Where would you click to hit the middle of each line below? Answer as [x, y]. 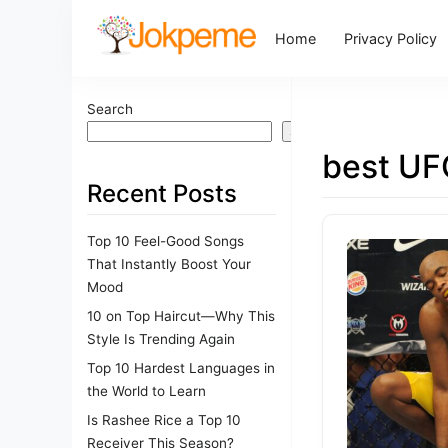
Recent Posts [162, 193]
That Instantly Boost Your [169, 263]
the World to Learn [146, 390]
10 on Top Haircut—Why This [181, 315]
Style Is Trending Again [161, 338]
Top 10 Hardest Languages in [181, 367]
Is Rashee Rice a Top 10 [164, 419]
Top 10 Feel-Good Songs [165, 240]
